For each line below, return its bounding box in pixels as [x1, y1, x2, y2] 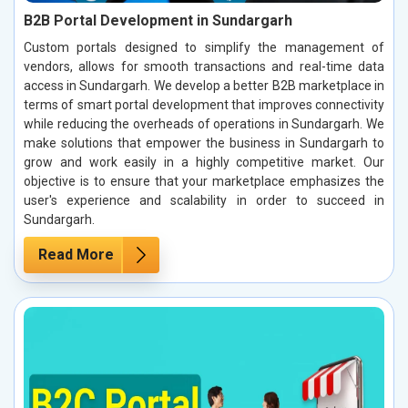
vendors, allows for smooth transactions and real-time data [24, 58, 384, 74]
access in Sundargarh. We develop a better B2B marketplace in [24, 77, 384, 93]
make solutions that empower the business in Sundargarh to [24, 135, 384, 150]
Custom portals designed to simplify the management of [24, 39, 384, 55]
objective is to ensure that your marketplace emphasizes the [24, 173, 384, 189]
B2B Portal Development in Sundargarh [24, 11, 292, 29]
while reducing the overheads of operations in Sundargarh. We [24, 116, 384, 131]
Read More [38, 245, 114, 263]
